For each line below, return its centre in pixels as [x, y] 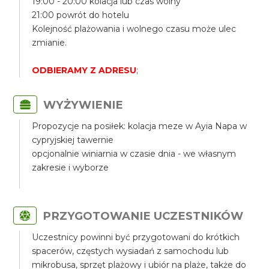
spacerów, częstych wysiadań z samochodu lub [131, 251]
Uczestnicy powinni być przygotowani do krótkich [136, 237]
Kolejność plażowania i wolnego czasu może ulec [134, 29]
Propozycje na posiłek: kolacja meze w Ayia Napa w [140, 126]
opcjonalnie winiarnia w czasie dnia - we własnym [134, 154]
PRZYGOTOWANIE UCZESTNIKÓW [143, 216]
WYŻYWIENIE [83, 105]
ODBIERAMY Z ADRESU [84, 70]
